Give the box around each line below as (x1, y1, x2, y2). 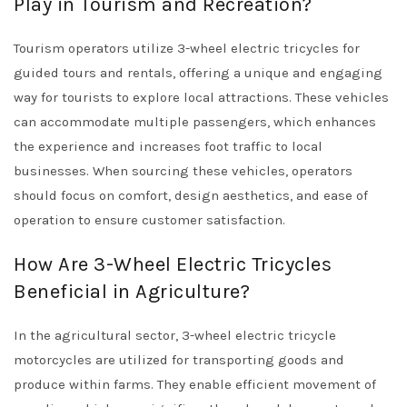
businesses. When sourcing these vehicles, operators (14, 163, 352, 179)
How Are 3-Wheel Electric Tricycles (14, 253, 332, 276)
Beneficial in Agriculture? (14, 280, 250, 303)
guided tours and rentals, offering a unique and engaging (14, 65, 382, 81)
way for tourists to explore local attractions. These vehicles (14, 89, 389, 105)
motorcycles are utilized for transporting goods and (14, 352, 344, 368)
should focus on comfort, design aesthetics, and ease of (14, 187, 368, 203)
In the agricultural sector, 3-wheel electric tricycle (14, 327, 336, 343)
